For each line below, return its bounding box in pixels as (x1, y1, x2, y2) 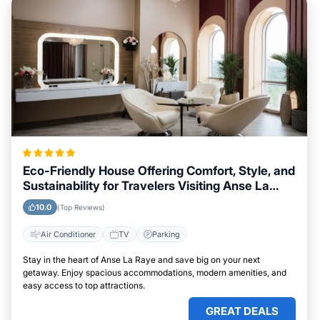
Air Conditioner (41, 229, 96, 239)
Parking (152, 229, 180, 239)
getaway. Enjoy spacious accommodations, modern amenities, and (23, 267, 286, 279)
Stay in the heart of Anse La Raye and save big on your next (23, 254, 260, 266)
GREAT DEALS (206, 304, 279, 319)
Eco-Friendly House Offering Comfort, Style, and (23, 164, 295, 179)
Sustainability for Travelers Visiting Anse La (23, 179, 269, 194)
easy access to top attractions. (23, 280, 145, 291)
